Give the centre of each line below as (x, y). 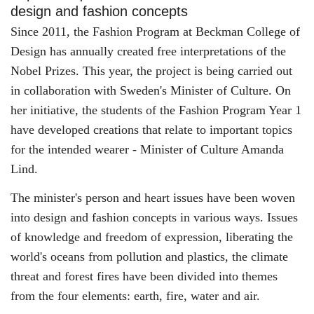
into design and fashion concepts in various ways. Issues (154, 217)
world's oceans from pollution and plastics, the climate (149, 256)
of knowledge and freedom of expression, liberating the (152, 237)
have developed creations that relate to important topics (151, 130)
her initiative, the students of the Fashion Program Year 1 (156, 110)
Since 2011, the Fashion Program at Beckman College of (155, 32)
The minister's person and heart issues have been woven (153, 197)
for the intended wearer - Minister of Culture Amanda (147, 149)
